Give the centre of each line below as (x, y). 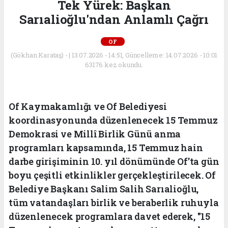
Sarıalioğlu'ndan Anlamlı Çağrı (114, 20)
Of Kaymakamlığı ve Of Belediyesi (88, 107)
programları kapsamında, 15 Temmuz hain (106, 148)
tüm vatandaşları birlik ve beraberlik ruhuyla (114, 203)
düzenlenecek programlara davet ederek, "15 (109, 217)
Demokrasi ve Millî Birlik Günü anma (95, 134)
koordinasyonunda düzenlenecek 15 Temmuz (113, 120)
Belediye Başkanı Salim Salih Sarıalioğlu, (104, 189)
